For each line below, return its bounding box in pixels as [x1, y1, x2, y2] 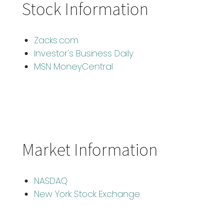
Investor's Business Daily [34, 47, 133, 59]
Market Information [22, 138, 158, 161]
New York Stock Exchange [34, 188, 140, 200]
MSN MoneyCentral [34, 60, 113, 73]
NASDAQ [34, 175, 68, 187]
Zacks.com [34, 34, 78, 46]
